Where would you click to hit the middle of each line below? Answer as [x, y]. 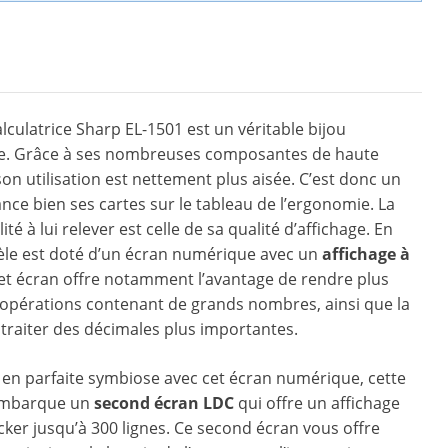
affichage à [366, 254]
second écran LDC [164, 403]
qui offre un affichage [317, 403]
